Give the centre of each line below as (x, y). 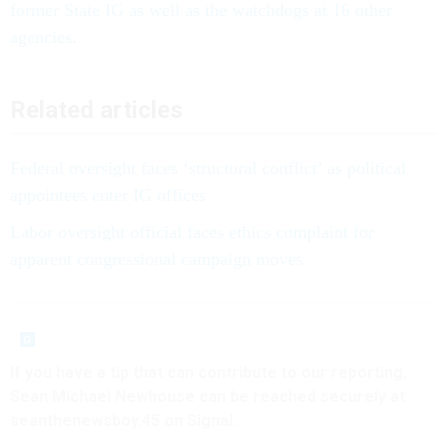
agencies (41, 37)
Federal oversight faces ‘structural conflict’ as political (208, 168)
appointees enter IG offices (108, 195)
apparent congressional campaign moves (156, 259)
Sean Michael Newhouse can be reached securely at (207, 397)
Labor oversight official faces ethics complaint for (192, 232)
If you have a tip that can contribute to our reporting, (208, 373)
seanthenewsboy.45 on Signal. (123, 421)
